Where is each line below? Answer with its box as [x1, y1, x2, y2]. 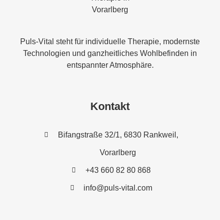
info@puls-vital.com [83, 183, 153, 192]
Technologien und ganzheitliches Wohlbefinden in [23, 49, 197, 58]
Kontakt [90, 100, 130, 112]
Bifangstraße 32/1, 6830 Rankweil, [57, 130, 178, 139]
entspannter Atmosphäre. [66, 61, 154, 70]
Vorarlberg [100, 148, 137, 157]
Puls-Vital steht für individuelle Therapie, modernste [20, 37, 200, 46]
